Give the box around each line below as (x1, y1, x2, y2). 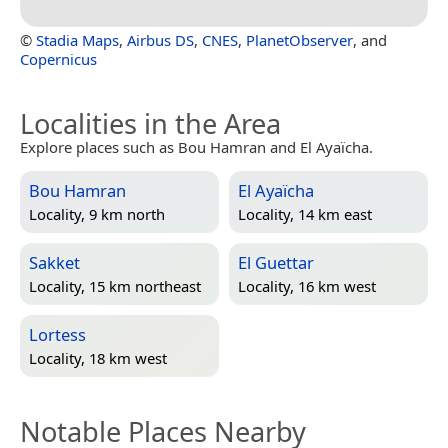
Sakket (29, 250, 80, 274)
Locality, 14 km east (238, 203, 372, 224)
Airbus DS (127, 29, 194, 50)
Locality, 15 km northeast (29, 275, 201, 296)
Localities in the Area (20, 104, 281, 142)
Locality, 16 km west (238, 275, 376, 296)
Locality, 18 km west (29, 347, 167, 368)
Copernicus (20, 48, 97, 69)
